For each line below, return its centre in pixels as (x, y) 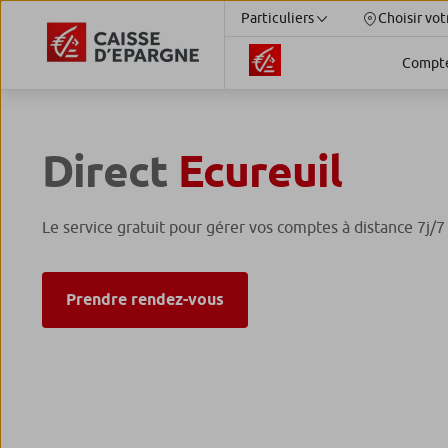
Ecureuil (260, 171)
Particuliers (277, 18)
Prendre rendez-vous (145, 300)
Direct (110, 171)
